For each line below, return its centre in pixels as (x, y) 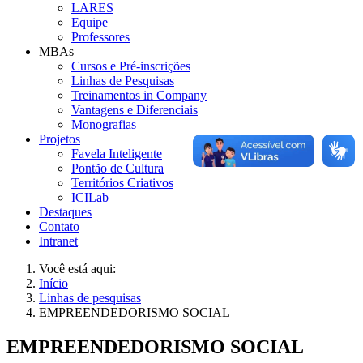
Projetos (60, 139)
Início (53, 283)
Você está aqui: (81, 268)
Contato (59, 226)
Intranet (58, 241)
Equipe (90, 22)
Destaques (65, 211)
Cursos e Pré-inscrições (131, 66)
